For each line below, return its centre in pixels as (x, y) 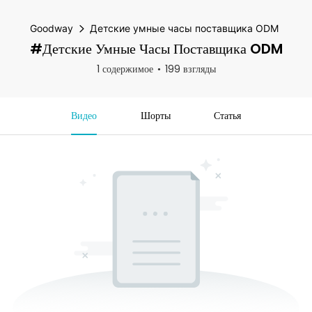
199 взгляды (190, 69)
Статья (228, 116)
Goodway (52, 28)
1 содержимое (125, 69)
